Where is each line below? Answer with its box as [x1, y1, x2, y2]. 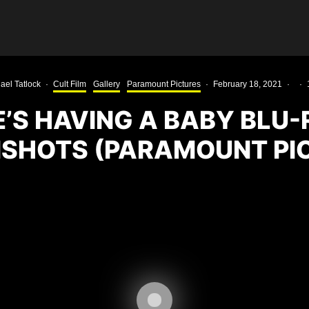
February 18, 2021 [213, 79, 282, 89]
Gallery [93, 79, 120, 89]
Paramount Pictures [127, 79, 201, 89]
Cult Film [53, 79, 86, 89]
